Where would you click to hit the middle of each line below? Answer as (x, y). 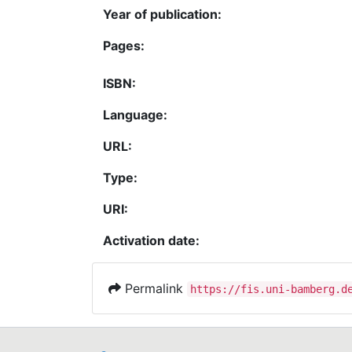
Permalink (154, 288)
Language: (135, 114)
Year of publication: (162, 14)
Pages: (124, 45)
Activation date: (151, 240)
